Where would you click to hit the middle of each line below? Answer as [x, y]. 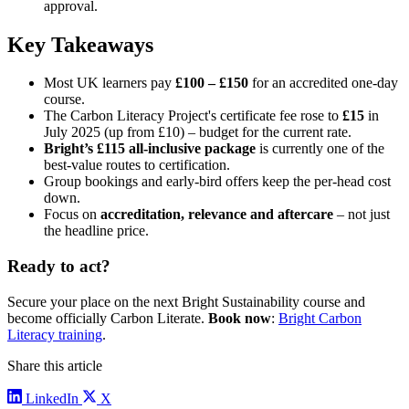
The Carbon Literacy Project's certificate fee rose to [193, 116]
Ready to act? [59, 267]
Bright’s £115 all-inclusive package [150, 149]
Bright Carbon [320, 318]
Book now [240, 318]
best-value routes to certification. [137, 165]
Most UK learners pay [110, 83]
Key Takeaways [80, 44]
